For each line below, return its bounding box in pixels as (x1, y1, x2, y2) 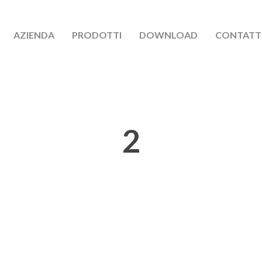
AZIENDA (13, 29, 54, 40)
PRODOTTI (72, 29, 122, 40)
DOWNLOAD (139, 29, 198, 40)
